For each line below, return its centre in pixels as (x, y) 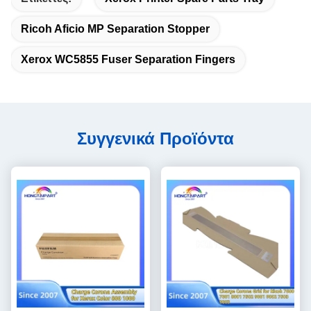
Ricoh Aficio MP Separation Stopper (115, 29)
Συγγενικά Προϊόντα (155, 138)
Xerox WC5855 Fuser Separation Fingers (128, 59)
